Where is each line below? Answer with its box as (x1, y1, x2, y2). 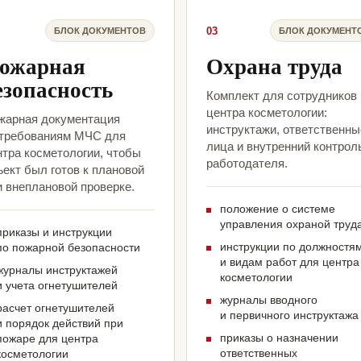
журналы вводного (220, 293, 317, 307)
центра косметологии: (206, 106, 327, 120)
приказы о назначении (220, 331, 338, 345)
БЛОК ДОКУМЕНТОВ (54, 25, 146, 35)
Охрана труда (206, 50, 342, 82)
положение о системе (220, 202, 335, 216)
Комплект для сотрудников (206, 89, 357, 103)
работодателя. (206, 156, 288, 171)
